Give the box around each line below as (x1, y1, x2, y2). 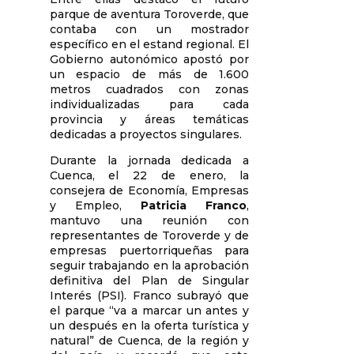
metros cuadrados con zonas (49, 81, 250, 96)
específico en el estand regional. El (49, 36, 250, 51)
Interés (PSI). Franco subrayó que (49, 288, 250, 303)
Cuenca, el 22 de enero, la (49, 168, 250, 183)
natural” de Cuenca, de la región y (49, 333, 250, 348)
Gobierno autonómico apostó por (49, 51, 250, 66)
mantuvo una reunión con (49, 213, 250, 228)
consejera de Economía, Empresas (49, 183, 250, 198)
